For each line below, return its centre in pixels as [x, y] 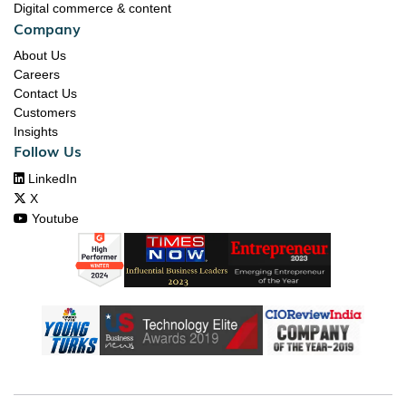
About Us [40, 55]
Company [47, 28]
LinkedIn [51, 178]
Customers [45, 112]
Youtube [53, 218]
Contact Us [45, 93]
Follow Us [48, 150]
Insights [36, 131]
